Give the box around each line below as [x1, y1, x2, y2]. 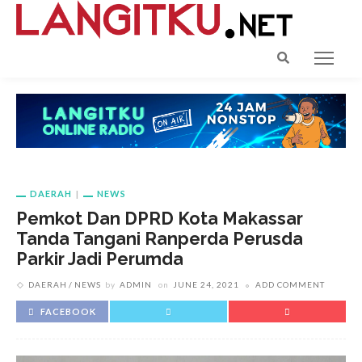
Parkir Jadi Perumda [16, 249, 183, 270]
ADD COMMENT [255, 280, 325, 290]
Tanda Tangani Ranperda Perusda [16, 229, 303, 250]
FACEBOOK [40, 306, 96, 318]
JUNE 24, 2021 [173, 280, 239, 290]
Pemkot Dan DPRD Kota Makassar [16, 208, 303, 229]
